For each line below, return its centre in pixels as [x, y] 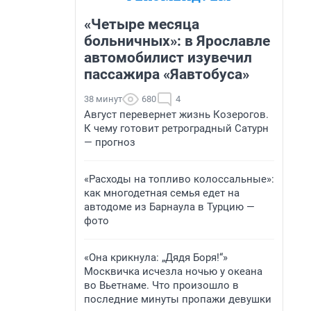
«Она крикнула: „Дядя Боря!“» [156, 258]
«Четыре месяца [142, 24]
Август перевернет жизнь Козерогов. [176, 115]
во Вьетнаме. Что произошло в [161, 285]
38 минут [103, 99]
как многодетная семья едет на [162, 193]
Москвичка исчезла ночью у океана [173, 271]
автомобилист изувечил [168, 58]
